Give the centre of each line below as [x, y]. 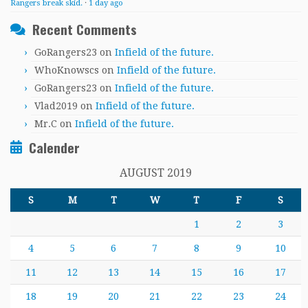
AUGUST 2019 [156, 173]
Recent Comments [85, 29]
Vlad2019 [56, 106]
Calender [54, 147]
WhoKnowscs [67, 70]
